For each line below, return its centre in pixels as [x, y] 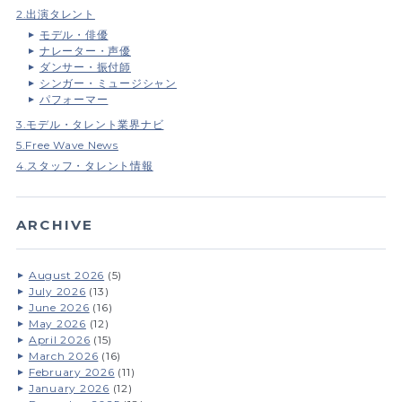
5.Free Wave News [67, 145]
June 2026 [59, 307]
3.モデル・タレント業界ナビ [90, 124]
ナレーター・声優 [85, 51]
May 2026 [57, 323]
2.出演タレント [55, 14]
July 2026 [57, 291]
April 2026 [59, 340]
